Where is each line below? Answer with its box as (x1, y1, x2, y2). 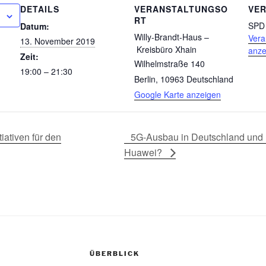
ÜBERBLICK (89, 249, 140, 258)
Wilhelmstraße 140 (134, 58, 205, 69)
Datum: (20, 20, 49, 32)
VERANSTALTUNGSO (134, 3, 228, 15)
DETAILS (20, 3, 59, 15)
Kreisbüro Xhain (134, 43, 197, 55)
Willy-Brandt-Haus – (134, 31, 209, 43)
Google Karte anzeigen (134, 88, 221, 100)
